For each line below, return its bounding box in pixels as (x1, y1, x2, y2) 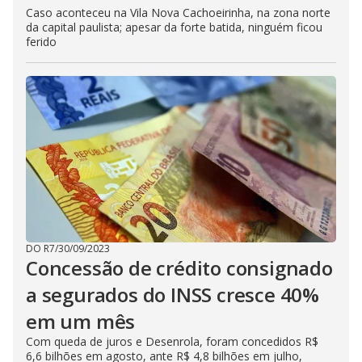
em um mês (26, 308, 136, 335)
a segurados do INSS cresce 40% (26, 281, 319, 309)
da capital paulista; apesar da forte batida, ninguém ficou (26, 19, 322, 36)
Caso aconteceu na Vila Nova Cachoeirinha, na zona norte (26, 5, 330, 21)
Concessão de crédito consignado (26, 255, 333, 282)
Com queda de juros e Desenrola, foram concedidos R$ (26, 334, 318, 350)
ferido (26, 34, 57, 50)
